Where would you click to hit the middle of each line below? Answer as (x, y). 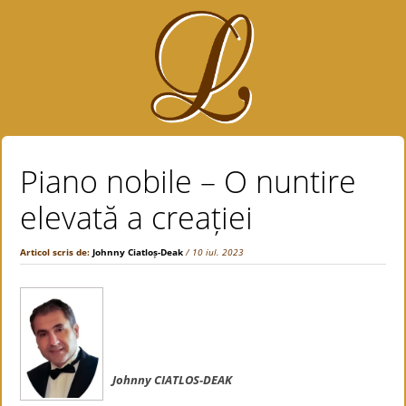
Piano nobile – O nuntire (188, 181)
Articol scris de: (57, 252)
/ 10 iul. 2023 (215, 252)
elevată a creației (145, 217)
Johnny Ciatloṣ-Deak (138, 252)
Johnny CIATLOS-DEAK (173, 380)
